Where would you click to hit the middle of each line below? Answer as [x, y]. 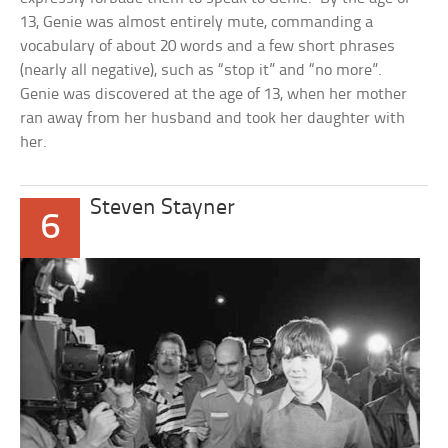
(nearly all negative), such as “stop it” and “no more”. [203, 70]
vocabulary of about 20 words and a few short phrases [208, 46]
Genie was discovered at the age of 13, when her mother [214, 94]
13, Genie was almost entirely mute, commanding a [197, 22]
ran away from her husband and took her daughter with [213, 118]
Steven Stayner [163, 208]
